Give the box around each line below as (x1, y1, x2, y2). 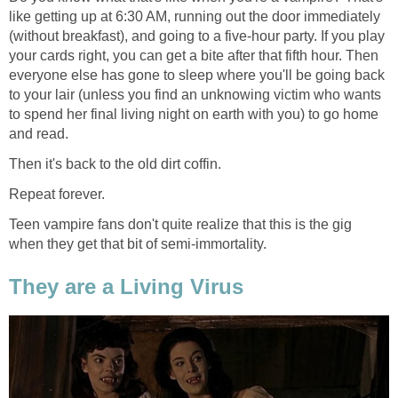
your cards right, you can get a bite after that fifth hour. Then (9, 48, 378, 64)
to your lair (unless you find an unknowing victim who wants (9, 87, 381, 103)
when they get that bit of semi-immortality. (9, 236, 267, 252)
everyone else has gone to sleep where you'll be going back (9, 68, 385, 84)
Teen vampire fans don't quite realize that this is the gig (9, 217, 352, 233)
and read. (9, 126, 68, 142)
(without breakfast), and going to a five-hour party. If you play (9, 28, 385, 44)
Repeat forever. (9, 187, 105, 203)
